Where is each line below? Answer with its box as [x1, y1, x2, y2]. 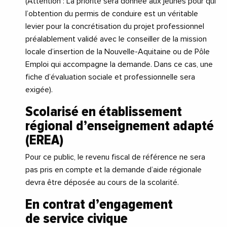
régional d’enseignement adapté [25, 117, 214, 135]
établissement [99, 103, 182, 121]
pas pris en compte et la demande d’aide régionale [25, 166, 202, 174]
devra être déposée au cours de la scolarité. [25, 178, 179, 187]
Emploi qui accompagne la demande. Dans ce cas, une [25, 60, 213, 69]
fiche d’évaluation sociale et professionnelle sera [25, 73, 195, 82]
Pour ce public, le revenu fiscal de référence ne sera [25, 153, 205, 162]
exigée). [25, 86, 53, 94]
